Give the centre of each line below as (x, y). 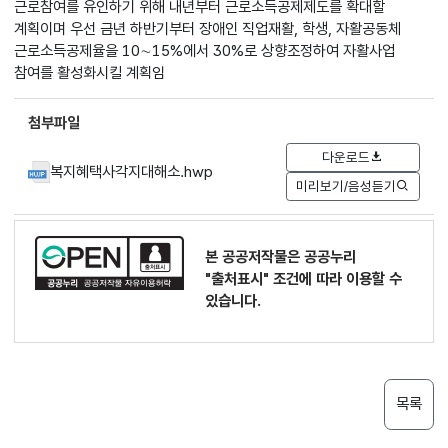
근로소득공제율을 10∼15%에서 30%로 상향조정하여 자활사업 (205, 51)
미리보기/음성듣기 (346, 186)
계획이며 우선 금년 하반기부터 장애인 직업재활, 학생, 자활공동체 (208, 29)
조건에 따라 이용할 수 (336, 279)
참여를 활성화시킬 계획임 (90, 73)
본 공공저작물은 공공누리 (281, 257)
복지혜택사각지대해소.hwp (132, 171)
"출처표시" (237, 279)
